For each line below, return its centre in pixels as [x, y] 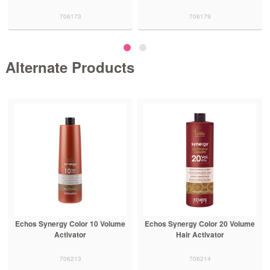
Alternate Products [70, 67]
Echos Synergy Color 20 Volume [200, 224]
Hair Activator [200, 235]
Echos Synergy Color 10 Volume [71, 224]
